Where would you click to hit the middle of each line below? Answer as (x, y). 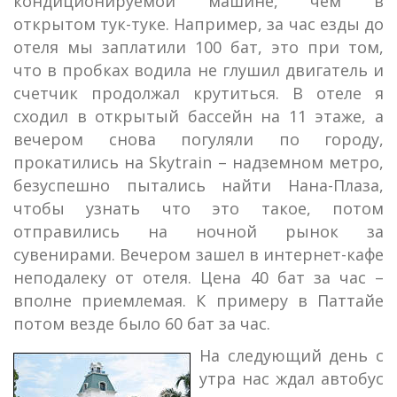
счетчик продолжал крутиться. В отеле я (198, 93)
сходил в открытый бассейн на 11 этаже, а (198, 116)
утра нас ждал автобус (292, 378)
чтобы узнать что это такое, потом (198, 208)
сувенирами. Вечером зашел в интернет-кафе (198, 254)
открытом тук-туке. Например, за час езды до (198, 24)
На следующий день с (292, 355)
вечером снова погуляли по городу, (198, 139)
